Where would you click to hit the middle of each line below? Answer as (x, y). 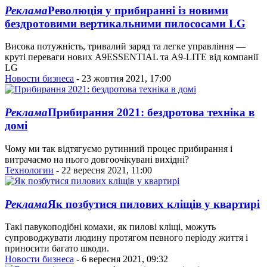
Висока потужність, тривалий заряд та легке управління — (125, 46)
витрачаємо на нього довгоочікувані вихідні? (97, 159)
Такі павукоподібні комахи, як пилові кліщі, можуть (110, 227)
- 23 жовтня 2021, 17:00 (122, 79)
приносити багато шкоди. (57, 249)
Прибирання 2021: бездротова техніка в (151, 113)
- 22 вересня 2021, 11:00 (103, 170)
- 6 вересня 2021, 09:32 (121, 259)
